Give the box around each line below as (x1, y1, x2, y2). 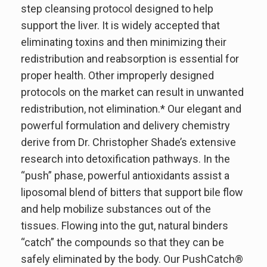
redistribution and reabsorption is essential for (21, 52, 239, 65)
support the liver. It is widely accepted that (21, 18, 220, 32)
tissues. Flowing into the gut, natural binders (21, 219, 228, 232)
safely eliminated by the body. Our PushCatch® (21, 252, 243, 265)
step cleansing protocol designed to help (21, 2, 213, 15)
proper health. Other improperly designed (21, 69, 214, 82)
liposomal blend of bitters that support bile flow (21, 185, 243, 198)
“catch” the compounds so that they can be (21, 235, 224, 249)
